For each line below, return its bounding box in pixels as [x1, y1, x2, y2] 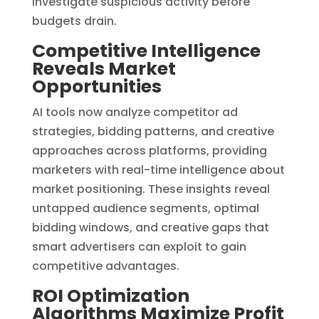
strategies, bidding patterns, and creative [31, 122, 274, 140]
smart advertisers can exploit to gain [31, 238, 246, 255]
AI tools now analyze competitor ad [31, 103, 238, 120]
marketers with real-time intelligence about [31, 161, 285, 178]
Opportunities [31, 73, 162, 99]
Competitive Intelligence [31, 38, 261, 63]
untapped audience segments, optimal [31, 199, 259, 216]
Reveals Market [31, 56, 176, 81]
